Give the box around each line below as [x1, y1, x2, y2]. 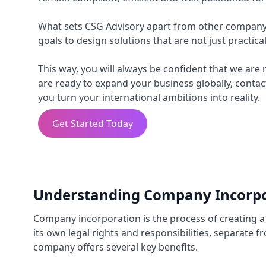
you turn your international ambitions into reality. [38, 91, 260, 104]
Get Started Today [52, 117, 133, 130]
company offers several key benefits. [33, 240, 198, 254]
